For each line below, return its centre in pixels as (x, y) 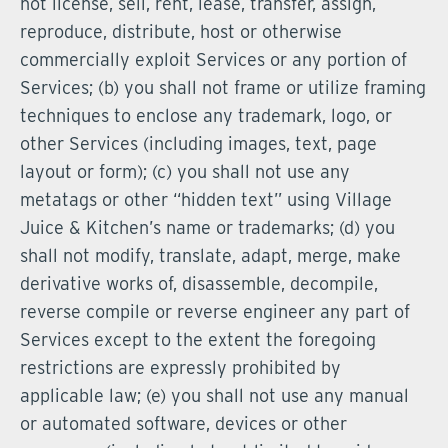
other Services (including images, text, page (198, 143)
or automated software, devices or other (183, 423)
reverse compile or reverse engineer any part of (215, 311)
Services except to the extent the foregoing (198, 339)
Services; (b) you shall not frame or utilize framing (223, 87)
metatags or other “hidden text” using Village (206, 199)
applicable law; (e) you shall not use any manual (214, 395)
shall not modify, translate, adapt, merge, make (210, 255)
